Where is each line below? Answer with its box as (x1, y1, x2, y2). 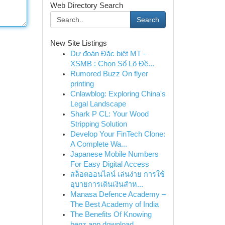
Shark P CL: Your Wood (70, 110, 149, 118)
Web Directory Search (50, 2, 123, 10)
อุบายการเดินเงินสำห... (70, 180, 143, 188)
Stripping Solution (70, 120, 127, 128)
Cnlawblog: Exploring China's (70, 90, 166, 98)
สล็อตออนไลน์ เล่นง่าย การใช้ (70, 170, 165, 178)
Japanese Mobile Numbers (70, 150, 159, 158)
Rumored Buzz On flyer (70, 70, 148, 78)
